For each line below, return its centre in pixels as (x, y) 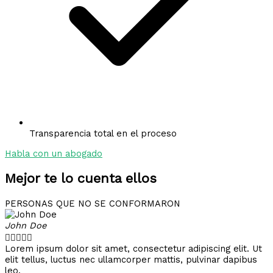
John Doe (26, 225)
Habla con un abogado (54, 153)
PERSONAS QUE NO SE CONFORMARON (93, 203)
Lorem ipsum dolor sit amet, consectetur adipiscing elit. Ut (133, 248)
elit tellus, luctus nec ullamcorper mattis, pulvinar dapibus (131, 259)
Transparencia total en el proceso (103, 133)
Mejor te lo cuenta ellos (81, 178)
